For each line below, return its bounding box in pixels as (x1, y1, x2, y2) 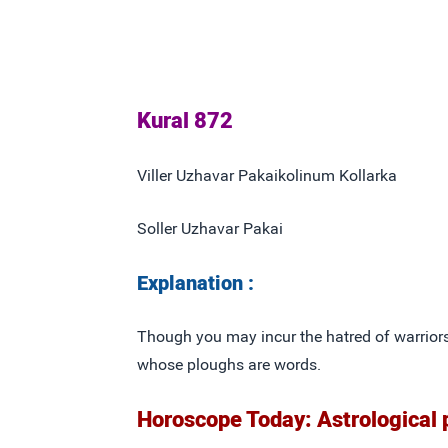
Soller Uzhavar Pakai (137, 218, 283, 238)
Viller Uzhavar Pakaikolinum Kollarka (137, 165, 397, 185)
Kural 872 (137, 107, 233, 133)
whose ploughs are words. (137, 354, 321, 374)
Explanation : (137, 270, 254, 295)
